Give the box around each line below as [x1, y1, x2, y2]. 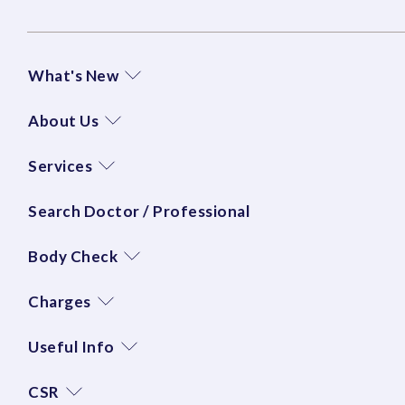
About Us [28, 110, 99, 130]
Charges [28, 291, 91, 311]
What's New [28, 65, 118, 85]
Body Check [28, 246, 118, 266]
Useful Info [28, 336, 115, 356]
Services [28, 155, 92, 175]
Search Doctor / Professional [28, 201, 250, 221]
